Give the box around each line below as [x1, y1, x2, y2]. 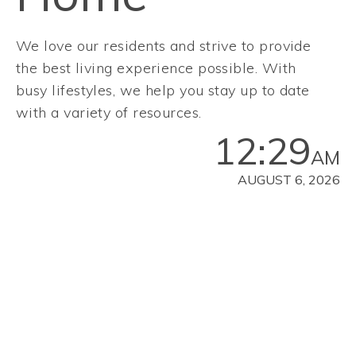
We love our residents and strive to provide [16, 37, 311, 56]
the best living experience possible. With [16, 59, 296, 78]
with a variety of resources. [16, 103, 202, 122]
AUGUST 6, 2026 [238, 172, 340, 188]
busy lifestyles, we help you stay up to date [16, 81, 310, 100]
